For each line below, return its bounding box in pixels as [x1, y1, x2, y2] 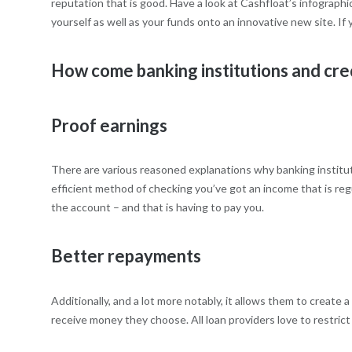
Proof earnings [50, 114, 167, 136]
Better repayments [50, 245, 201, 267]
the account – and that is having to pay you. [50, 200, 264, 214]
